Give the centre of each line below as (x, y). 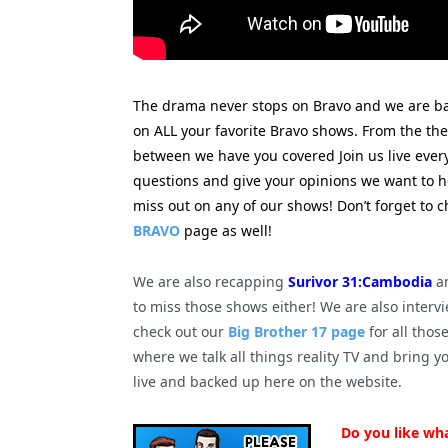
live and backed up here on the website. (267, 381)
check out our (178, 331)
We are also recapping (210, 281)
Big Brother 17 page (294, 331)
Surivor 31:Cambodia (360, 281)
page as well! (226, 230)
